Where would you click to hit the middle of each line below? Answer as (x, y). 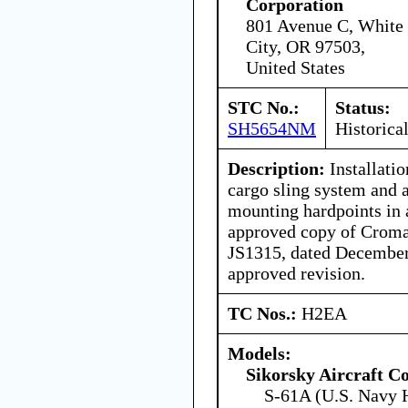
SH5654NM (272, 128)
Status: (363, 107)
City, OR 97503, (306, 46)
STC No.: (264, 107)
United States (296, 67)
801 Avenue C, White (325, 25)
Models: (260, 353)
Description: (276, 168)
